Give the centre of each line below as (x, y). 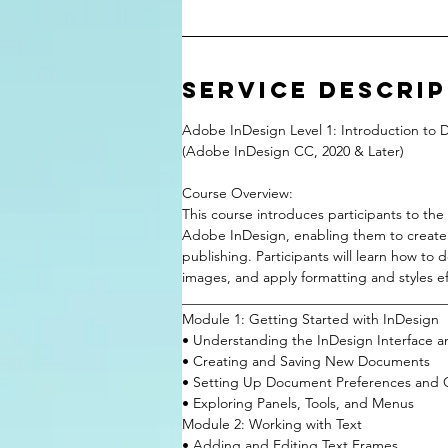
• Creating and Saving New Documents (306, 361)
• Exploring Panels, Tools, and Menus (298, 403)
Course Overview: (237, 193)
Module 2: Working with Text (272, 424)
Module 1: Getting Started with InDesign (310, 319)
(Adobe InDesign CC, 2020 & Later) (293, 151)
